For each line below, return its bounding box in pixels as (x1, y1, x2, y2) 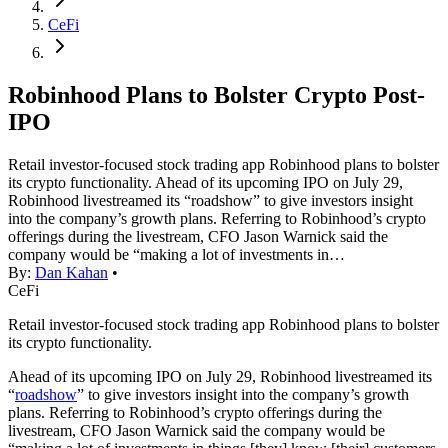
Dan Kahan (35, 264, 108, 282)
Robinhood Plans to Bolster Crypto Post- (8, 82, 425, 109)
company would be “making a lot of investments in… (8, 246, 345, 264)
